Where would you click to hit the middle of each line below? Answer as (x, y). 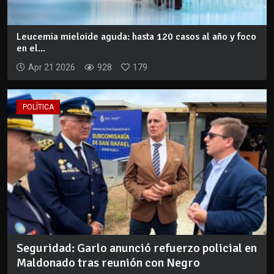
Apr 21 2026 (52, 67)
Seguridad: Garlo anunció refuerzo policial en (137, 248)
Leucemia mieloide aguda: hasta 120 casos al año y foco (136, 36)
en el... (31, 48)
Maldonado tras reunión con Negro (108, 263)
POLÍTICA (38, 107)
